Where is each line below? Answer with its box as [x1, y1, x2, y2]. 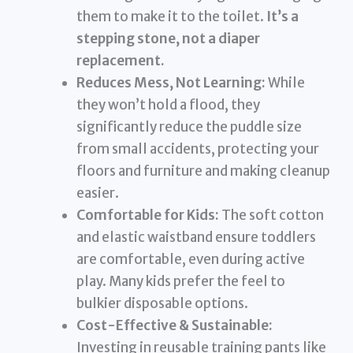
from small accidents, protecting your [76, 139, 320, 158]
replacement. [76, 51, 165, 69]
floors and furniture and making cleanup [76, 162, 331, 180]
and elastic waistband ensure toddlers [76, 228, 317, 246]
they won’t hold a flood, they [76, 95, 261, 113]
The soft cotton [219, 206, 325, 224]
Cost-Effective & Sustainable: [76, 316, 273, 334]
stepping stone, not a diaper [76, 29, 261, 47]
